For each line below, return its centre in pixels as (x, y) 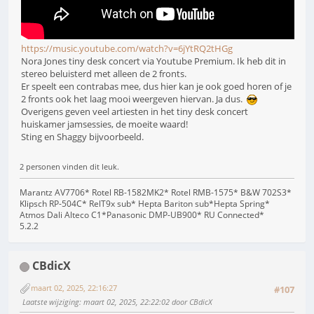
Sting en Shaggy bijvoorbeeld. (82, 136)
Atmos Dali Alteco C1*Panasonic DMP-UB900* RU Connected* (142, 215)
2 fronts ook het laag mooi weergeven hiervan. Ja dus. (134, 98)
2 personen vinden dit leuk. (69, 167)
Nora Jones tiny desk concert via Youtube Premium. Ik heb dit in (153, 61)
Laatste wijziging (51, 301)
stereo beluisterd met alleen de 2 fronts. (104, 73)
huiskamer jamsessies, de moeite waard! (104, 124)
